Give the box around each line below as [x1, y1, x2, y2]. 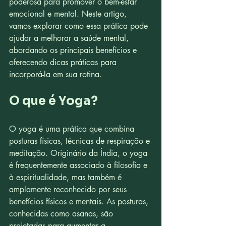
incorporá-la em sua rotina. [9, 69, 102, 80]
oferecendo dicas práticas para [9, 57, 119, 68]
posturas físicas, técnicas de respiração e [9, 136, 152, 146]
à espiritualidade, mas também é [9, 172, 124, 183]
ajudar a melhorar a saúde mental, [9, 33, 131, 43]
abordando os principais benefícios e [9, 45, 139, 55]
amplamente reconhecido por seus [9, 184, 129, 195]
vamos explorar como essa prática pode [9, 21, 150, 31]
